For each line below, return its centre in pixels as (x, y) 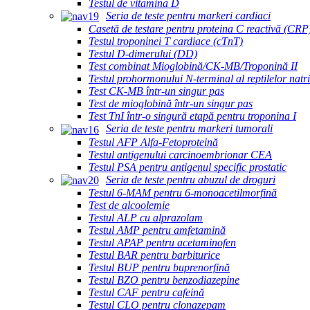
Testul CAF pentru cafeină (146, 292)
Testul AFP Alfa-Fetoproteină (153, 142)
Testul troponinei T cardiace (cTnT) (166, 42)
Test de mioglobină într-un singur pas (171, 104)
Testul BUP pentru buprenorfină (159, 267)
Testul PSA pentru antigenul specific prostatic (188, 167)
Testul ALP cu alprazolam (146, 217)
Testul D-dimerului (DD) (143, 54)
